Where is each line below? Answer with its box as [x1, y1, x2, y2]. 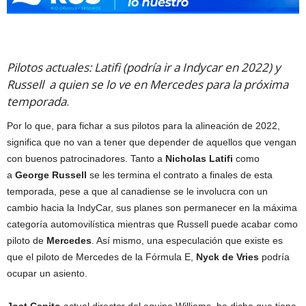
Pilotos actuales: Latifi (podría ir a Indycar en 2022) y [7, 59, 281, 75]
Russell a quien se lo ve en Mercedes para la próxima [7, 76, 288, 92]
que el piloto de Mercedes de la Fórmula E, [7, 251, 196, 262]
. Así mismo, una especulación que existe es [92, 235, 283, 246]
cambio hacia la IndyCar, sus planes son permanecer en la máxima [7, 202, 297, 213]
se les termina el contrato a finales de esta [89, 169, 273, 180]
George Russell [15, 169, 89, 180]
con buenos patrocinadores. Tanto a [7, 153, 165, 164]
